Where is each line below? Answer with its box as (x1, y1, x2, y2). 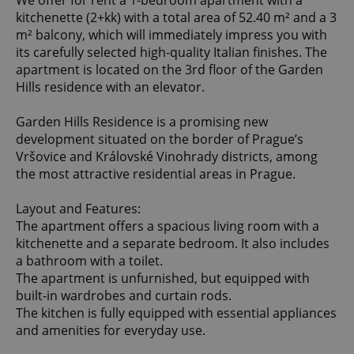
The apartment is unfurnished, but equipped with (16, 269, 310, 288)
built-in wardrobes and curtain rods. (16, 287, 232, 305)
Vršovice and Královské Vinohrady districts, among (16, 148, 318, 166)
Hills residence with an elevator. (16, 78, 205, 96)
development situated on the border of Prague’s (16, 130, 303, 149)
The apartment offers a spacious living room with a (16, 217, 319, 235)
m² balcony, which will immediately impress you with (16, 26, 327, 44)
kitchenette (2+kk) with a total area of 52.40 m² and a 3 (16, 9, 337, 27)
